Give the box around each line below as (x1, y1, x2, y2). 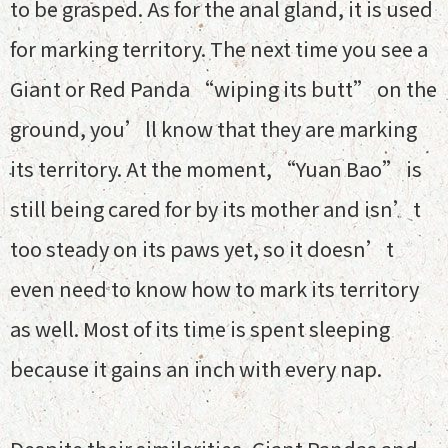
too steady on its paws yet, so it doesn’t (10, 234, 394, 263)
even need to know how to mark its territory (10, 274, 419, 303)
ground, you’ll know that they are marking (10, 114, 417, 143)
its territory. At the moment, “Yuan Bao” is (10, 154, 422, 183)
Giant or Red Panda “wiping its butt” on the (10, 74, 437, 103)
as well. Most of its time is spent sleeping (10, 314, 390, 343)
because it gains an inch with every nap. (10, 354, 382, 383)
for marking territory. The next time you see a (10, 34, 428, 63)
